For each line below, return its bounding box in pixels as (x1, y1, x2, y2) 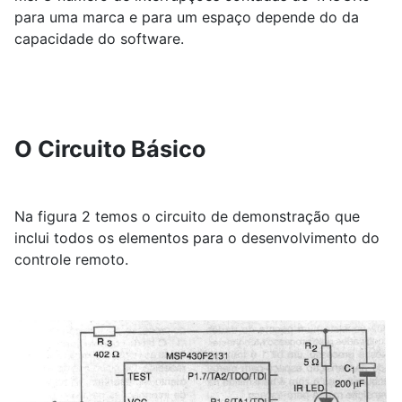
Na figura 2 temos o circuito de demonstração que (14, 206, 360, 225)
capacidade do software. (14, 29, 184, 48)
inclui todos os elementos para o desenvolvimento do (14, 228, 380, 247)
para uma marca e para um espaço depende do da (14, 7, 359, 26)
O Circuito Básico (14, 135, 205, 162)
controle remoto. (14, 249, 128, 268)
